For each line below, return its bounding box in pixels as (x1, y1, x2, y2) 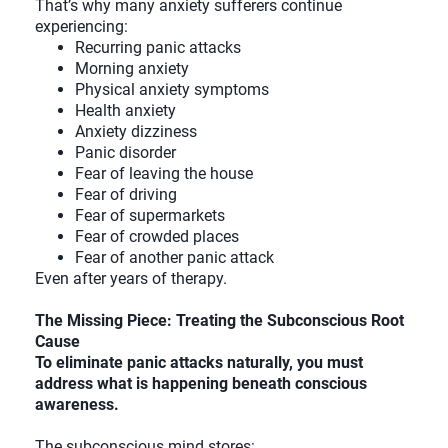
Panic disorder (75, 143, 176, 163)
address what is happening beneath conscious (35, 374, 367, 394)
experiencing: (35, 17, 128, 37)
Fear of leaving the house (75, 164, 253, 184)
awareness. (35, 395, 119, 415)
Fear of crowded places (75, 227, 239, 247)
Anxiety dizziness (75, 122, 197, 142)
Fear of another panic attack (75, 248, 274, 268)
